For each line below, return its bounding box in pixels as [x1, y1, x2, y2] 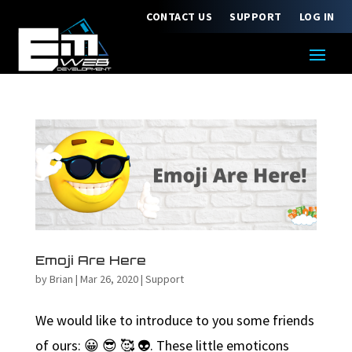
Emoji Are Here [35, 251, 146, 268]
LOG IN [299, 9, 335, 24]
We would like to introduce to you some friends [35, 310, 314, 329]
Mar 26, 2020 [79, 271, 138, 286]
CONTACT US [146, 9, 213, 24]
